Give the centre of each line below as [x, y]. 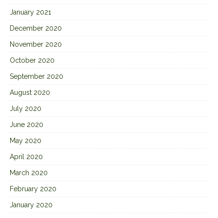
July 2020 [26, 109]
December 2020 [36, 28]
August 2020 [30, 92]
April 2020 [26, 157]
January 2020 [31, 205]
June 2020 [27, 125]
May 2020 [26, 141]
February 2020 [33, 189]
